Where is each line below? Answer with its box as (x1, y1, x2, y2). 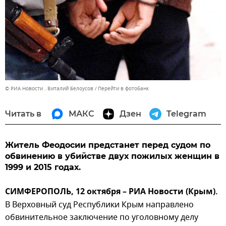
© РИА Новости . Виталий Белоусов (5, 84, 93, 92)
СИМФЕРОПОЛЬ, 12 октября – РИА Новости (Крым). (5, 185, 218, 199)
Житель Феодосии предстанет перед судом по (5, 140, 210, 150)
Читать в (5, 108, 41, 119)
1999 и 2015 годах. (5, 162, 81, 172)
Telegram (166, 108, 206, 119)
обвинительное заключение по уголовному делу (5, 211, 198, 223)
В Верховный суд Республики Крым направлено (5, 198, 194, 211)
